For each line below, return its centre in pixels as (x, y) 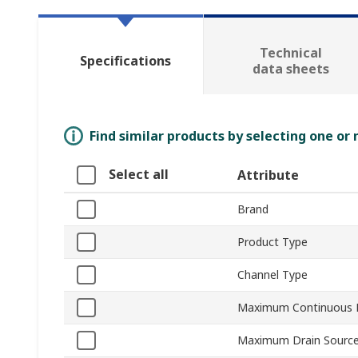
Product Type (272, 242)
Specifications (125, 61)
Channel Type (272, 275)
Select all (139, 175)
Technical (290, 53)
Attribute (268, 175)
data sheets (290, 69)
